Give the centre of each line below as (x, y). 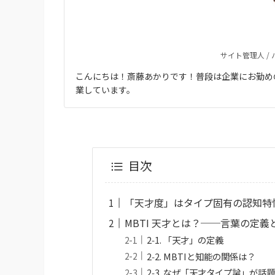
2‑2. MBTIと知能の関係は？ (201, 256)
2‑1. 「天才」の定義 (185, 240)
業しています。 (105, 89)
